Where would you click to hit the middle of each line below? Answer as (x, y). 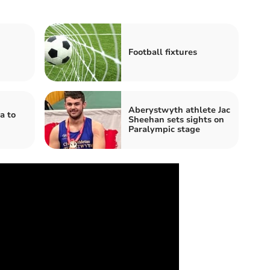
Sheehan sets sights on (176, 119)
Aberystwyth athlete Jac (179, 110)
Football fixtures (163, 52)
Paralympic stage (164, 129)
